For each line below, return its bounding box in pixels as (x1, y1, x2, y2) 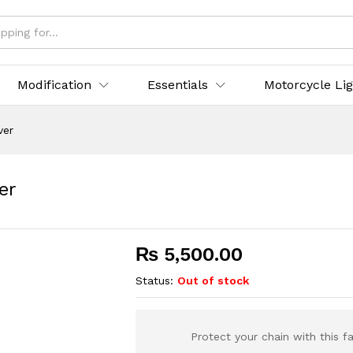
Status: (136, 274, 174, 287)
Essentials (147, 77, 209, 92)
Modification (17, 77, 92, 92)
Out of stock (177, 274, 250, 287)
